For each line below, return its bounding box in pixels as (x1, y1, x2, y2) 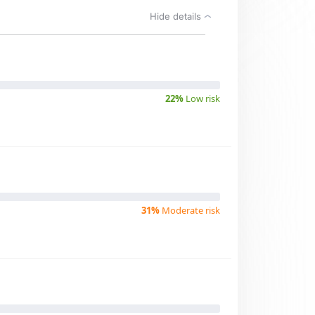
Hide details (150, 11, 204, 22)
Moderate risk (160, 204, 220, 217)
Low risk (184, 92, 220, 105)
